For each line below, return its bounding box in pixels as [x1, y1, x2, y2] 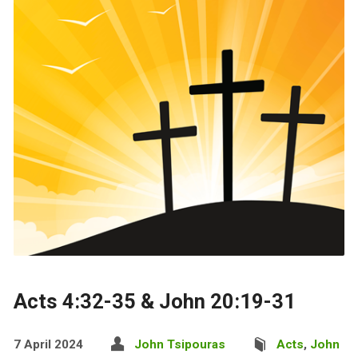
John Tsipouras [133, 336, 225, 352]
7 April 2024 [13, 336, 83, 352]
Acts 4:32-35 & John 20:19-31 [13, 288, 296, 313]
